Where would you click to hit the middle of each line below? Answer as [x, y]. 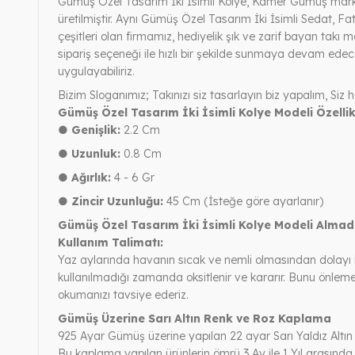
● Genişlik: [89, 130]
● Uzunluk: [89, 153]
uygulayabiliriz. [96, 71]
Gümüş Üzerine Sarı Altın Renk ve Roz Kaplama [195, 318]
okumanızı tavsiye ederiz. [123, 294]
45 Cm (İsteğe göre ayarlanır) [243, 201]
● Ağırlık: [84, 177]
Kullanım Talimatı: [111, 242]
